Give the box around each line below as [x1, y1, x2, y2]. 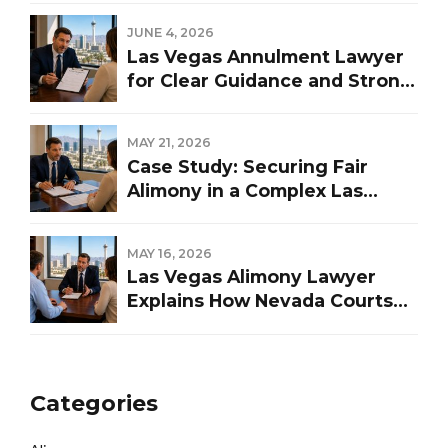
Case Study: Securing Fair [127, 156, 368, 178]
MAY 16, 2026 [127, 245, 212, 261]
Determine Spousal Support [127, 314, 387, 336]
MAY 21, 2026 [127, 135, 211, 151]
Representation [127, 93, 274, 115]
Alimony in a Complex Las [127, 180, 363, 202]
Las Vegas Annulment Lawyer [127, 45, 404, 67]
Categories [30, 389, 158, 417]
